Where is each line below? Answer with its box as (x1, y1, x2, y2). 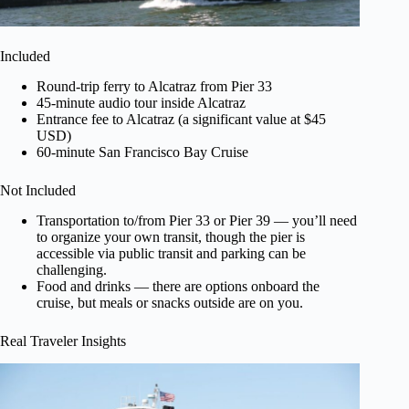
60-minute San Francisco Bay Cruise (37, 143, 248, 160)
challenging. (37, 261, 107, 278)
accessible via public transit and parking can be (37, 245, 306, 261)
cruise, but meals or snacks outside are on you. (37, 294, 303, 310)
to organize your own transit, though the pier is (37, 228, 305, 245)
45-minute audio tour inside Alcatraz (37, 94, 246, 110)
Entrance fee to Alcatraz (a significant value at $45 (37, 110, 326, 127)
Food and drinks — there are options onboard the (37, 278, 320, 294)
